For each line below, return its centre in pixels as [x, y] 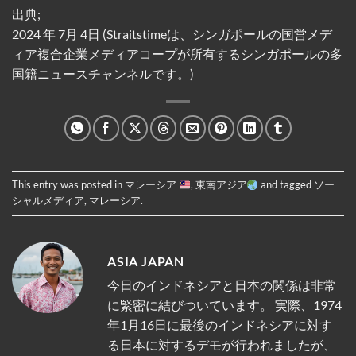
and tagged [286, 185]
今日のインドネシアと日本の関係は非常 [222, 285]
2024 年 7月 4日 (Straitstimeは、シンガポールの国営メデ [172, 34]
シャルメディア [48, 201]
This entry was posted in [68, 185]
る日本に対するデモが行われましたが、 [222, 345]
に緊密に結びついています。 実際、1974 [224, 305]
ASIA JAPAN [146, 261]
